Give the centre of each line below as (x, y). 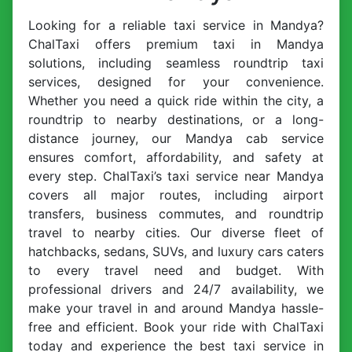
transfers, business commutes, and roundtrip (176, 213)
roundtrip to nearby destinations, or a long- (176, 119)
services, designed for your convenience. (176, 81)
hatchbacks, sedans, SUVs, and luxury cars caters (176, 251)
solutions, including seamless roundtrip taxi (176, 62)
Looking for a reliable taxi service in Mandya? (176, 25)
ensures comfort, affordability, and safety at (176, 157)
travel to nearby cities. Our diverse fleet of (176, 232)
